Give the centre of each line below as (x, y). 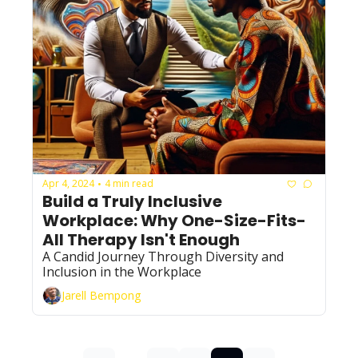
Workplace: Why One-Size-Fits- (174, 220)
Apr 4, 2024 (68, 184)
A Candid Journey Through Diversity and (163, 256)
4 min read (129, 184)
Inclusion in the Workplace (122, 271)
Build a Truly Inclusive (132, 201)
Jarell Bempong (101, 296)
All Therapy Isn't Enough (141, 239)
